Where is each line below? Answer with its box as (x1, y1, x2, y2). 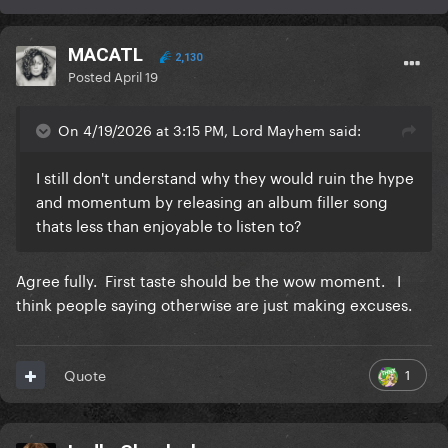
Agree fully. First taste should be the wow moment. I (16, 267, 401, 292)
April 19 (114, 65, 158, 86)
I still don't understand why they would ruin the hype (36, 164, 414, 189)
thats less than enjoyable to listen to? (36, 212, 302, 237)
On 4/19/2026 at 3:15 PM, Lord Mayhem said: (58, 118, 361, 141)
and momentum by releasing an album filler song (36, 188, 388, 213)
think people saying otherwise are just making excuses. (16, 291, 420, 316)
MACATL (68, 43, 143, 67)
